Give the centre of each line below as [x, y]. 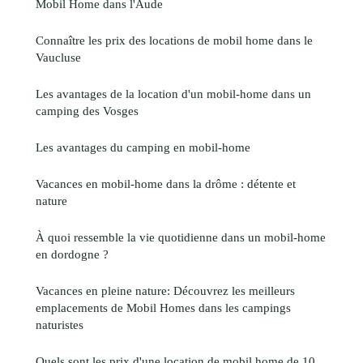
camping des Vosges [87, 110]
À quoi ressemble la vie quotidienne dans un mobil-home [181, 237]
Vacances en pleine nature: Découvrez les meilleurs [165, 290]
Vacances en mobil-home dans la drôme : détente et [166, 183]
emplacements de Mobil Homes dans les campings [163, 307]
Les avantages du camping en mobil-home [143, 147]
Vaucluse [58, 57]
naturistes [60, 324]
